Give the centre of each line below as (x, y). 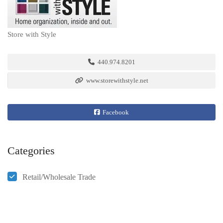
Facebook (115, 112)
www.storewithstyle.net (116, 80)
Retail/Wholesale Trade (59, 177)
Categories (31, 151)
